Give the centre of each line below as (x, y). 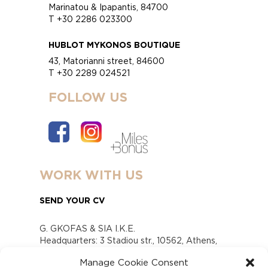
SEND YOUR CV (73, 200)
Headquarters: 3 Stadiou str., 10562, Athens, (129, 240)
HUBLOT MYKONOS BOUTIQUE (115, 44)
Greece (55, 252)
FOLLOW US (88, 97)
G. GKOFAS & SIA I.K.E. (88, 228)
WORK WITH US (92, 174)
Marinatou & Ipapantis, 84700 (109, 7)
